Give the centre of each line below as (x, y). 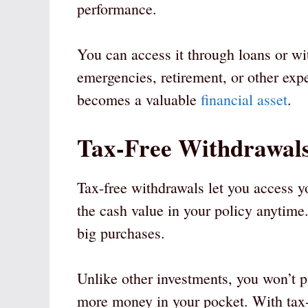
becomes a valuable (139, 100)
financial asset (244, 100)
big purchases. (121, 233)
